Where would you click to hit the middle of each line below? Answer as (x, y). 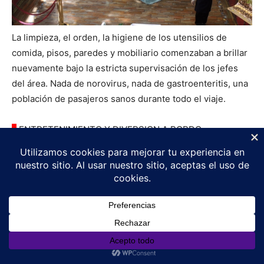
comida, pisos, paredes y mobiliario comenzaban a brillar (130, 52)
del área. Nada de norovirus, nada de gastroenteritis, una (130, 83)
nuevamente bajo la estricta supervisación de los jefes (125, 68)
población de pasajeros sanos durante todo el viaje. (119, 98)
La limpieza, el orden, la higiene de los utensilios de (119, 37)
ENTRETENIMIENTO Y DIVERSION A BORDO (109, 129)
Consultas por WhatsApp (139, 229)
